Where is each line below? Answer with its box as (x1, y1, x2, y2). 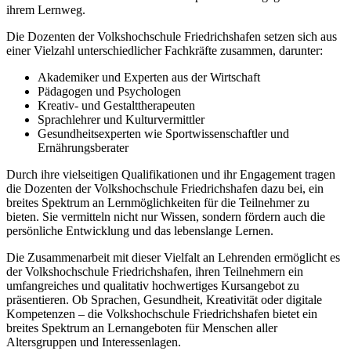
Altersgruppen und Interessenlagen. (6, 335, 181, 349)
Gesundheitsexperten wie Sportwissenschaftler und (38, 126, 289, 140)
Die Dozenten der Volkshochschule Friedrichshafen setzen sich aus (6, 29, 337, 43)
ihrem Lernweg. (6, 2, 85, 16)
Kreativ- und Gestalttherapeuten (38, 98, 195, 112)
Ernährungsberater (38, 140, 128, 154)
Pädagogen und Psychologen (38, 84, 181, 98)
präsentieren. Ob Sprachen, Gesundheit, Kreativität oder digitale (6, 292, 322, 306)
